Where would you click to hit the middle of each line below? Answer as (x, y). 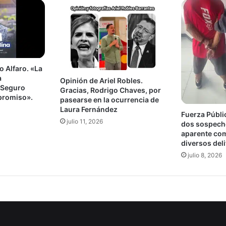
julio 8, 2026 (205, 155)
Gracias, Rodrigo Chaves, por (111, 90)
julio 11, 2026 (85, 122)
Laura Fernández (89, 109)
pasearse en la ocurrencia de (110, 100)
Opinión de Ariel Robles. (102, 81)
